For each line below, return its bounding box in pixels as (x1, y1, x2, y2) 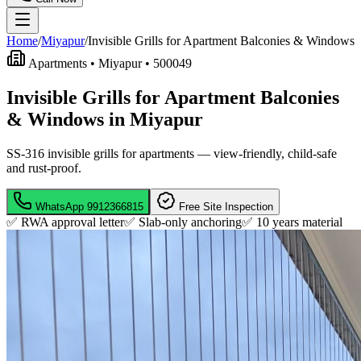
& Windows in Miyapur (6, 108, 203, 130)
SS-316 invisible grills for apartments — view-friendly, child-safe (6, 146, 337, 160)
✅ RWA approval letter (6, 214, 124, 229)
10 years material (256, 214, 342, 229)
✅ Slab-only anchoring (124, 214, 242, 229)
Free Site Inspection (176, 200, 273, 213)
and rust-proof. (6, 160, 81, 175)
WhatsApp (32, 200, 87, 213)
